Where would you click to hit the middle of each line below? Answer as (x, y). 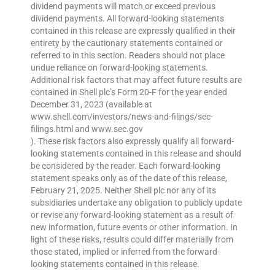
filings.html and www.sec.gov (87, 129)
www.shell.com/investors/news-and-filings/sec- (122, 117)
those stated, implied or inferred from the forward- (125, 252)
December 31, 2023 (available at (91, 105)
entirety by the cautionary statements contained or (127, 43)
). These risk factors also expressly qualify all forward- (132, 141)
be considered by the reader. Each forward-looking (126, 166)
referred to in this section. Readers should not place (128, 56)
